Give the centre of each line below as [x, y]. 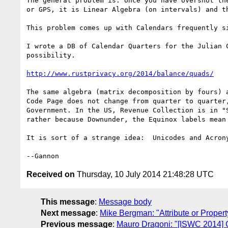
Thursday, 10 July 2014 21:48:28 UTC [144, 174]
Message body [125, 202]
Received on [51, 174]
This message [68, 202]
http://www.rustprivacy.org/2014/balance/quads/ [120, 73]
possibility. [51, 55]
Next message [68, 213]
